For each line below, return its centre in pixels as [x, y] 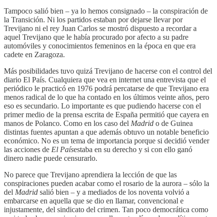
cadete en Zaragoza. [34, 54]
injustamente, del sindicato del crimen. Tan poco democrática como [106, 209]
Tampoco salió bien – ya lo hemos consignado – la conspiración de [106, 11]
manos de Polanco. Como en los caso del [67, 123]
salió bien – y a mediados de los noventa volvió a [114, 192]
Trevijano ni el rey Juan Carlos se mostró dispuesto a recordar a [100, 28]
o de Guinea [173, 123]
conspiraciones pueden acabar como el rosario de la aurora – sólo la [107, 183]
